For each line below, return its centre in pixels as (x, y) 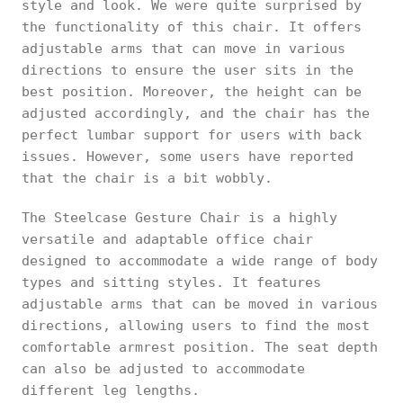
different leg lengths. (111, 390)
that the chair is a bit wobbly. (147, 178)
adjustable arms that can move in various (184, 48)
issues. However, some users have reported (188, 156)
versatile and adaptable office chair (167, 239)
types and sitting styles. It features (171, 282)
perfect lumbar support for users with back (192, 134)
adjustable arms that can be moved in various (200, 304)
